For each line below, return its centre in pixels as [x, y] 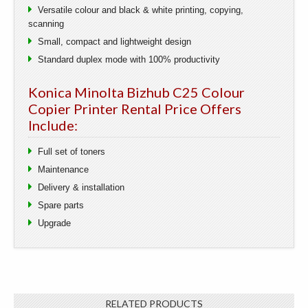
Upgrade [54, 223]
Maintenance [63, 169]
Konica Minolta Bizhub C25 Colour [136, 92]
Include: [53, 125]
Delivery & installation [81, 187]
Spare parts [61, 205]
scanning [46, 23]
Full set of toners [71, 151]
